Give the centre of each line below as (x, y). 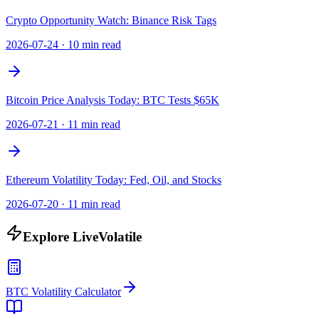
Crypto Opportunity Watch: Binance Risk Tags (111, 21)
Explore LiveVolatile (82, 236)
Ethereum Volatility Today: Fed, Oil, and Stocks (114, 180)
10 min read (94, 45)
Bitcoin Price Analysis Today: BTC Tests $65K (113, 100)
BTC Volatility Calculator (63, 291)
